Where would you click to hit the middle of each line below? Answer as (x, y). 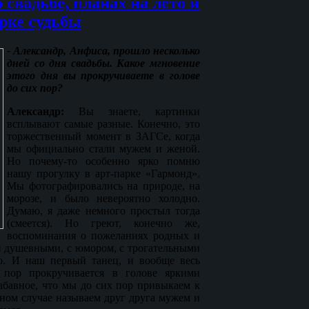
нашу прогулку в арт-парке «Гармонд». (103, 173)
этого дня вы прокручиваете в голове (103, 75)
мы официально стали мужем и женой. (103, 148)
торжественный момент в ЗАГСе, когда (103, 136)
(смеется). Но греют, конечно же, (103, 223)
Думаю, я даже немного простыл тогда (103, 210)
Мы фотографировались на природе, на (103, 186)
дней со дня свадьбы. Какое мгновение (103, 63)
